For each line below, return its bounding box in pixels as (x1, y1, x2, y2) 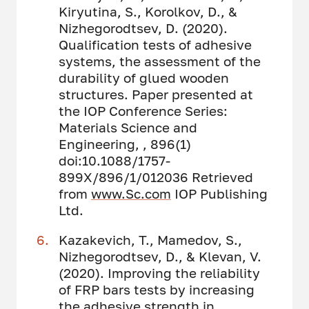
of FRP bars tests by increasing (58, 281, 255, 298)
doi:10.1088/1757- (58, 152, 170, 168)
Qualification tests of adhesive (58, 36, 252, 52)
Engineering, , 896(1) (58, 135, 191, 152)
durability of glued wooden (58, 69, 229, 86)
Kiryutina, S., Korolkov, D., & (58, 3, 237, 19)
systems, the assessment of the (58, 52, 261, 69)
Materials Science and (58, 119, 197, 135)
